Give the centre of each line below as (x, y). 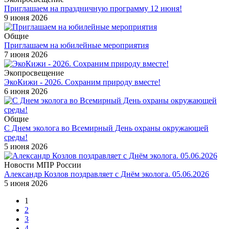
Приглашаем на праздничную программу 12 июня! (93, 8)
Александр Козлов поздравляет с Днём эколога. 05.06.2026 (107, 174)
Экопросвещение (34, 73)
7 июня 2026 (26, 54)
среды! (16, 137)
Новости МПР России (43, 165)
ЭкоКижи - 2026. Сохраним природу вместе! (82, 82)
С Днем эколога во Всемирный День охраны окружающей (106, 128)
